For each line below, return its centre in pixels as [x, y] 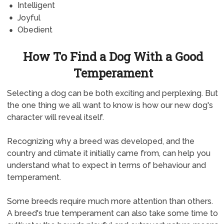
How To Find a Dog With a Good [113, 57]
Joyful [29, 17]
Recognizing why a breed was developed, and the [100, 141]
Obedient [35, 30]
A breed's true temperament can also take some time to [112, 213]
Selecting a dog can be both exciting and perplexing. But [112, 93]
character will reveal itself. [55, 117]
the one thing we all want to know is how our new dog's [110, 105]
